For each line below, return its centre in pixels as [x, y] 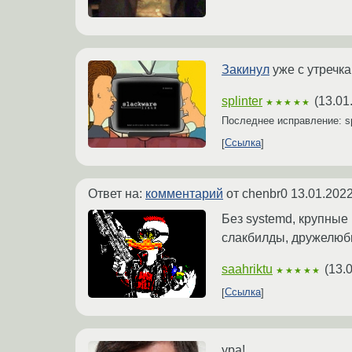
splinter [242, 101]
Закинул [246, 69]
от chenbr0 [257, 193]
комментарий [184, 193]
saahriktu [247, 269]
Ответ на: [117, 193]
